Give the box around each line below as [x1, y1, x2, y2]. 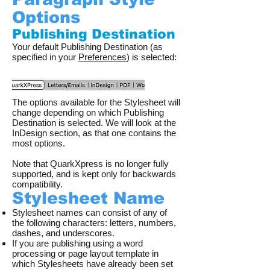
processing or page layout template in [12, 248, 159, 259]
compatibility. [12, 179, 63, 189]
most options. [12, 138, 65, 148]
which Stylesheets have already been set [12, 259, 173, 269]
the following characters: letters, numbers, [12, 218, 176, 228]
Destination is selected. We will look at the [12, 118, 176, 128]
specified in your [12, 52, 78, 62]
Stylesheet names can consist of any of [12, 207, 167, 218]
